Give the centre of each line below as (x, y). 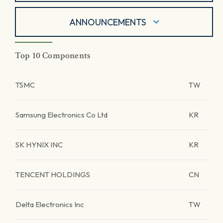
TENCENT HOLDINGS (53, 174)
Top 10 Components (53, 56)
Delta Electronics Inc (50, 204)
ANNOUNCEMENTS (107, 22)
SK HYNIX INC (39, 145)
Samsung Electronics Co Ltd (61, 115)
